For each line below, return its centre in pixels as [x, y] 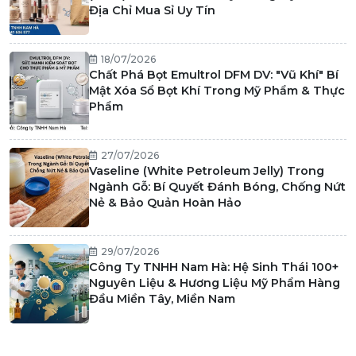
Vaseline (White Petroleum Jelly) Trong [207, 170]
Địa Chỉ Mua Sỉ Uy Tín [152, 10]
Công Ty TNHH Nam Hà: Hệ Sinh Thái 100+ [214, 267]
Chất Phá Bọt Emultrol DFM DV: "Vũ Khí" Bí [214, 74]
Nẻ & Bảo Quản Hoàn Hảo [165, 202]
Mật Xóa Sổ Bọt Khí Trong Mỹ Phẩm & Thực [217, 90]
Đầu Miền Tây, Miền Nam [162, 298]
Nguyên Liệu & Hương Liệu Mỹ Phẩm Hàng [215, 282]
